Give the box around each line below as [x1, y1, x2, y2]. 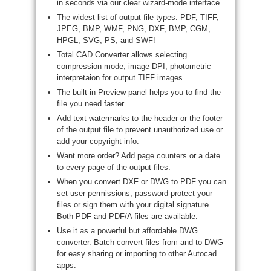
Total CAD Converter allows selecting [57, 50, 187, 59]
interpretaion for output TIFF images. [57, 73, 185, 82]
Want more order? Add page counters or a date [57, 151, 220, 160]
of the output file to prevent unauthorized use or [57, 125, 223, 134]
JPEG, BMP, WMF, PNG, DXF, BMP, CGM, [57, 24, 211, 33]
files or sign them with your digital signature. [57, 200, 211, 209]
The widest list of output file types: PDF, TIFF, [57, 13, 219, 22]
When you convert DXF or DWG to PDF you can [57, 177, 226, 186]
